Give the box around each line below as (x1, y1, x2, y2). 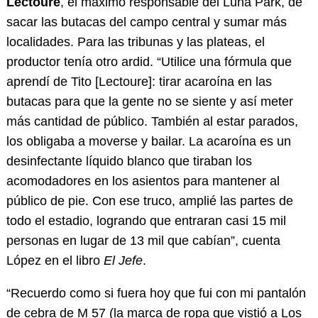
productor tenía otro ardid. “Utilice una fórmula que (6, 55, 292, 70)
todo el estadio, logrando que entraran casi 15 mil (6, 214, 286, 229)
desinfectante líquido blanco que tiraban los (6, 154, 252, 169)
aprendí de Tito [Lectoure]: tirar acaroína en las (6, 75, 272, 89)
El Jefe (103, 253, 143, 268)
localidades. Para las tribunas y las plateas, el (6, 35, 265, 50)
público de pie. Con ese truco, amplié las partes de (6, 194, 293, 209)
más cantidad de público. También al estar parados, (6, 114, 298, 129)
